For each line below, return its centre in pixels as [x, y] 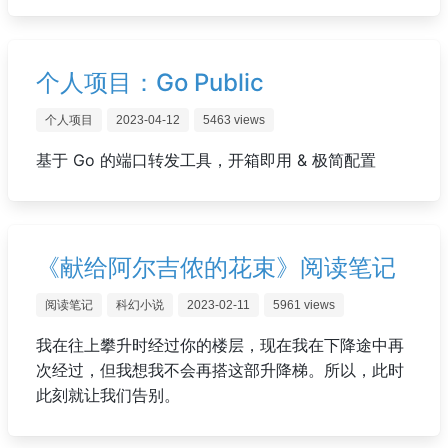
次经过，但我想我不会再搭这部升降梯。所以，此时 [220, 370]
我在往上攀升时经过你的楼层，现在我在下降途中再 [220, 345]
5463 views [234, 120]
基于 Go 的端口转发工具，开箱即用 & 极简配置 [206, 160]
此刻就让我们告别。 [108, 395]
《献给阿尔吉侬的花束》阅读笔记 [216, 267]
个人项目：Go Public [150, 82]
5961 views [304, 305]
